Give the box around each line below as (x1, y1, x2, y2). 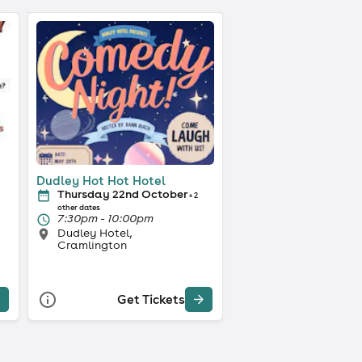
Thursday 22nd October (57, 186, 187, 201)
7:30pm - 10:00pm (57, 210, 154, 225)
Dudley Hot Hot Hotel (36, 172, 166, 188)
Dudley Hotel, (57, 225, 132, 240)
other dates (57, 202, 100, 213)
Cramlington (57, 237, 127, 252)
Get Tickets (116, 292, 185, 308)
